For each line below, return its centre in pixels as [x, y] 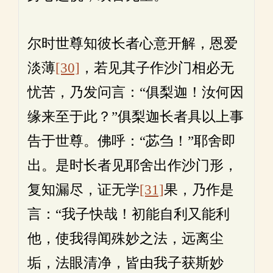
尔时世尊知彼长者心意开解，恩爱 [133, 44]
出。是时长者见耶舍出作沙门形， [133, 165]
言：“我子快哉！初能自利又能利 [129, 214]
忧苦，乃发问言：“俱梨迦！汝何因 [136, 92]
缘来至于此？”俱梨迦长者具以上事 [136, 117]
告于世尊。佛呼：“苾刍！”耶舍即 [132, 141]
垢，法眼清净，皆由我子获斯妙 [126, 263]
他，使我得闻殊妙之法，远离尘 [126, 239]
